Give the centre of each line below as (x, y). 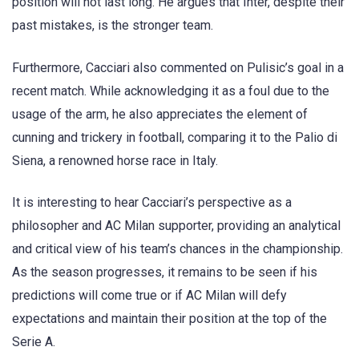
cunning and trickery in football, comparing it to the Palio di (175, 137)
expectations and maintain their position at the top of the (169, 318)
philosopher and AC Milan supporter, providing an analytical (176, 225)
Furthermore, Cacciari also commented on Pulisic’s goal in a (178, 67)
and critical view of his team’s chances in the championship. (177, 248)
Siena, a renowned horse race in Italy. (115, 160)
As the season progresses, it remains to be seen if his (165, 272)
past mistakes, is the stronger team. (113, 26)
